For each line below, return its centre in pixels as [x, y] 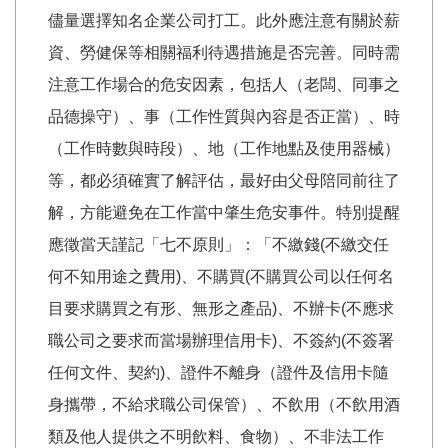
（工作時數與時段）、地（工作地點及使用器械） [224, 148]
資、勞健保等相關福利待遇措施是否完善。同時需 [224, 52]
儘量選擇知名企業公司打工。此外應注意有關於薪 [224, 20]
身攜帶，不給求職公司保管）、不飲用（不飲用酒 [224, 404]
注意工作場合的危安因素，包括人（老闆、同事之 [224, 84]
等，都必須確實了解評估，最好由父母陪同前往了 [224, 180]
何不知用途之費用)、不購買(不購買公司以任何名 [221, 276]
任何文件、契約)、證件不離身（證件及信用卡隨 [218, 372]
